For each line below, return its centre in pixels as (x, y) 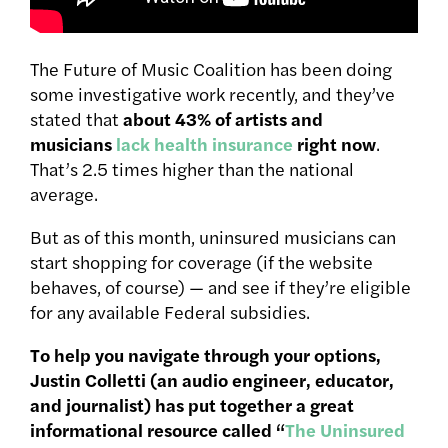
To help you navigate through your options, (205, 355)
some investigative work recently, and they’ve (212, 94)
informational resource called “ (157, 430)
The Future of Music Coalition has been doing (211, 69)
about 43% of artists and (223, 119)
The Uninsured (345, 430)
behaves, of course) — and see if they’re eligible (220, 287)
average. (66, 194)
